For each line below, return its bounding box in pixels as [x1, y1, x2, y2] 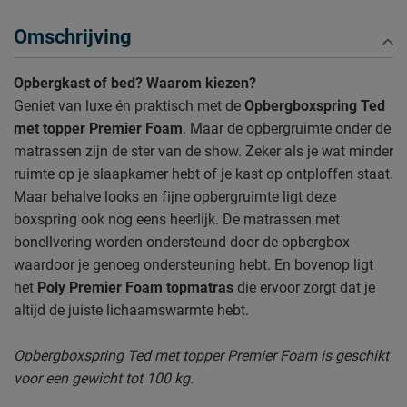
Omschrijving [14, 25, 132, 48]
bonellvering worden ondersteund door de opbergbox [14, 233, 350, 251]
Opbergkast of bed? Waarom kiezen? [14, 74, 256, 92]
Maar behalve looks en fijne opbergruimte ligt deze [14, 187, 336, 205]
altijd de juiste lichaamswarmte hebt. [14, 301, 249, 319]
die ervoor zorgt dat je [233, 278, 375, 296]
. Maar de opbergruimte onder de [183, 119, 391, 137]
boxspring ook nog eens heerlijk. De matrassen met [14, 210, 340, 228]
